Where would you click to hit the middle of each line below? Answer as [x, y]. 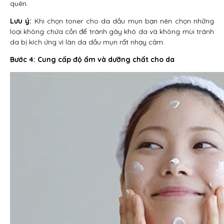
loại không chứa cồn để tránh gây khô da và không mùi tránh [112, 31]
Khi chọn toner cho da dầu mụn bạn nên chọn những [123, 21]
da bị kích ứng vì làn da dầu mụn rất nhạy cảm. [87, 42]
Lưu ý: [21, 21]
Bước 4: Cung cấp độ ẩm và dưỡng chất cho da [92, 59]
